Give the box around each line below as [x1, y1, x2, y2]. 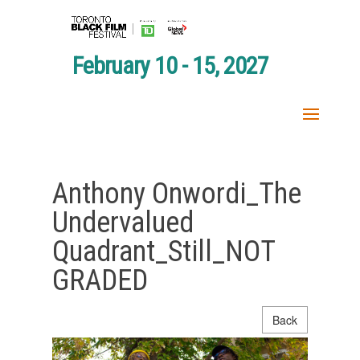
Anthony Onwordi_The [51, 176, 301, 211]
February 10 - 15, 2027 [72, 51, 268, 80]
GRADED [51, 263, 148, 297]
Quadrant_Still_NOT [51, 234, 275, 268]
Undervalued [51, 205, 194, 239]
